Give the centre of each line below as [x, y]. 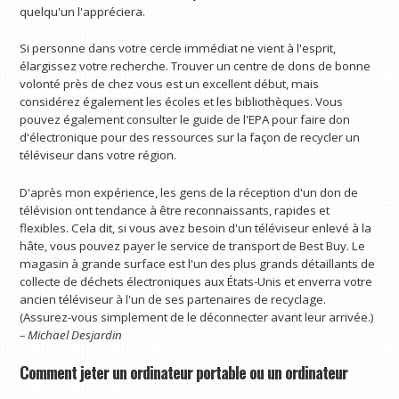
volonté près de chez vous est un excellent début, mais [170, 84]
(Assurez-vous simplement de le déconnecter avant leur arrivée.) [197, 318]
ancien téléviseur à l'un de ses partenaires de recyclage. [173, 300]
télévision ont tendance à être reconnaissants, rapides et [175, 211]
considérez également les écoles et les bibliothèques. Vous [182, 102]
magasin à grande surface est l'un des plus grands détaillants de [198, 264]
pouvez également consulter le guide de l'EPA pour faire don [185, 120]
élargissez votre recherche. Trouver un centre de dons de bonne [195, 66]
